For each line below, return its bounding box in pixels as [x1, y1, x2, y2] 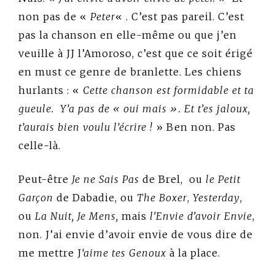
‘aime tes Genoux [82, 246, 169, 259]
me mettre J [18, 246, 82, 259]
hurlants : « [18, 83, 83, 96]
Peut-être [18, 172, 72, 185]
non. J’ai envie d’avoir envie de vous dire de [18, 228, 253, 241]
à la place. [169, 246, 220, 259]
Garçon [18, 191, 53, 204]
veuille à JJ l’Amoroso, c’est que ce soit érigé [18, 47, 253, 60]
